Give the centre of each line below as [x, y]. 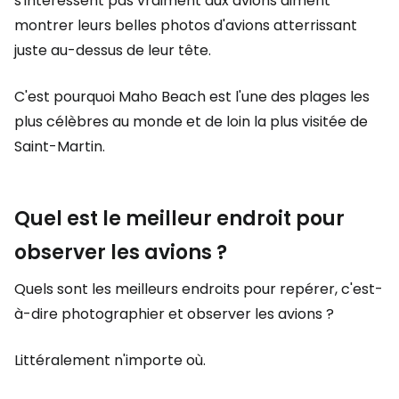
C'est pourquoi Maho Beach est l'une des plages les [192, 97]
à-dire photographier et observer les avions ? [174, 314]
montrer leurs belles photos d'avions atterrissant [186, 25]
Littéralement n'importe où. [110, 360]
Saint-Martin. [60, 147]
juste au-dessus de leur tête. [113, 50]
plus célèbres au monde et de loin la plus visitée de [191, 122]
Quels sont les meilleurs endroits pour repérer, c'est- [199, 289]
